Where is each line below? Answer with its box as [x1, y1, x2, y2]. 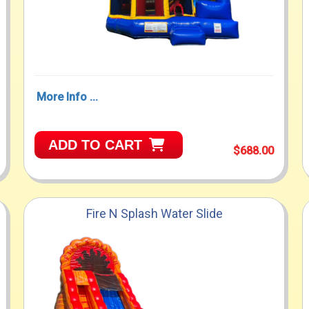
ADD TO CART [48, 137, 143, 153]
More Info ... [37, 90, 99, 104]
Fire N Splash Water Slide [86, 206, 223, 221]
